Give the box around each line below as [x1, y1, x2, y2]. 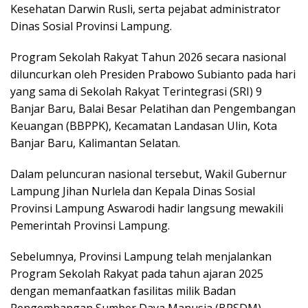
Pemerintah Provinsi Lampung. [10, 218, 170, 234]
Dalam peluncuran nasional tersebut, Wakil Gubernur [10, 166, 287, 182]
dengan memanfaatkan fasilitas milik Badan [10, 283, 236, 299]
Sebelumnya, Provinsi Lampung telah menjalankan [10, 249, 272, 265]
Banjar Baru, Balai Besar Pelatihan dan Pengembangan [10, 101, 296, 117]
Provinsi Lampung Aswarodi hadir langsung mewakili [10, 201, 283, 217]
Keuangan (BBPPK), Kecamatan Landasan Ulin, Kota [10, 118, 277, 134]
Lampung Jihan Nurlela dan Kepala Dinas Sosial [10, 184, 255, 199]
